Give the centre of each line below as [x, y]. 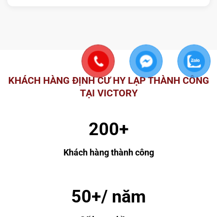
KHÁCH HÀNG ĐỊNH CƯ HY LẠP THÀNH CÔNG [108, 81]
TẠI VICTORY [108, 93]
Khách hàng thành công [108, 153]
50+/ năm [108, 197]
